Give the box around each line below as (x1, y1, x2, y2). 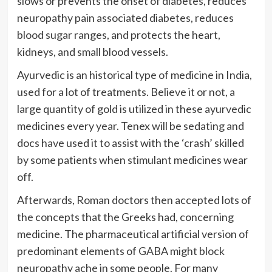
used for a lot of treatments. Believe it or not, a (16, 85, 235, 99)
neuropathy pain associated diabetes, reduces (16, 11, 234, 25)
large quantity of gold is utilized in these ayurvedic (16, 102, 251, 116)
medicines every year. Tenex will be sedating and (16, 119, 244, 133)
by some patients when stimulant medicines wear (16, 153, 248, 167)
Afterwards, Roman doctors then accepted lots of (16, 193, 251, 207)
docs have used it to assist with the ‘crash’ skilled (16, 136, 244, 150)
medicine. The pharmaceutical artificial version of (16, 227, 249, 241)
